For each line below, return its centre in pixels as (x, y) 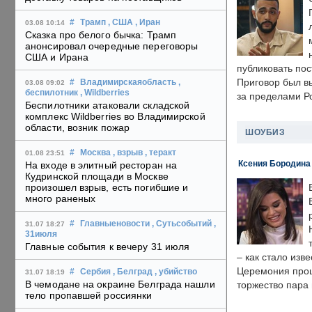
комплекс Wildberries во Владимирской (115, 117)
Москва (95, 153)
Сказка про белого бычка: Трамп (101, 35)
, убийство (176, 272)
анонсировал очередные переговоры (112, 46)
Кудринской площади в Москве (97, 177)
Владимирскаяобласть (128, 83)
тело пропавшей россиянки (89, 296)
